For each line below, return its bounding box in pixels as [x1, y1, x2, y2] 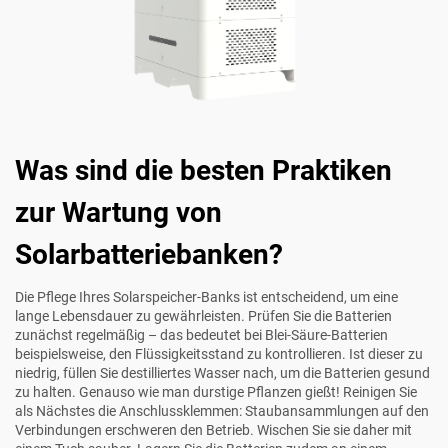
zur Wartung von [15, 196, 222, 230]
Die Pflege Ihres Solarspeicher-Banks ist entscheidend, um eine [15, 289, 398, 306]
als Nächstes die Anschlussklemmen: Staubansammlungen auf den [15, 403, 429, 420]
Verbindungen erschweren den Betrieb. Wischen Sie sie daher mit [15, 422, 412, 439]
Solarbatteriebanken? [15, 238, 283, 272]
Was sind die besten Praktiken [15, 154, 392, 188]
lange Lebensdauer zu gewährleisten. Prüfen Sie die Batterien [15, 308, 392, 325]
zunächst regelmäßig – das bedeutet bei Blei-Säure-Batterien [15, 327, 388, 344]
